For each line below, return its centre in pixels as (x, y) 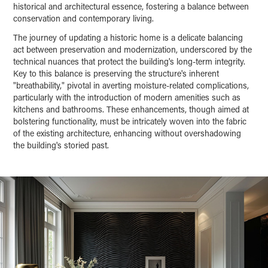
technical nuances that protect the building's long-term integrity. (130, 61)
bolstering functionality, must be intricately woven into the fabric (130, 121)
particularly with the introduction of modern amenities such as (127, 97)
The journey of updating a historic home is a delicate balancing (128, 37)
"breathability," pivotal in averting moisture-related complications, (131, 85)
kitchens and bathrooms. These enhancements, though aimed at (131, 109)
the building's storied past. (61, 145)
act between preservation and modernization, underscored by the (133, 49)
